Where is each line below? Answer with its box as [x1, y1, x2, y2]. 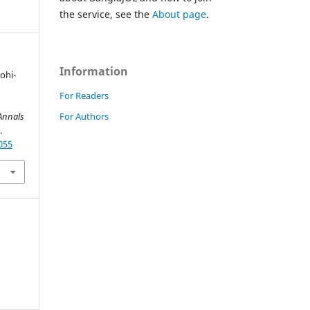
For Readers [60, 89, 109, 102]
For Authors [60, 109, 109, 122]
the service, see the [60, 7, 152, 21]
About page [152, 7, 206, 21]
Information [60, 63, 128, 79]
